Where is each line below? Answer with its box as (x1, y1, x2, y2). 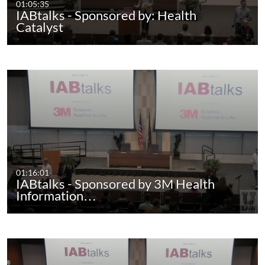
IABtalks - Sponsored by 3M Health (16, 176, 215, 192)
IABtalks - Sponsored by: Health (16, 7, 197, 24)
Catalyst (16, 19, 64, 35)
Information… (16, 188, 97, 204)
